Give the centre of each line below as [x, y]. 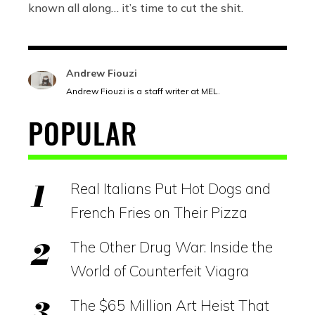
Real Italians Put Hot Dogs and [171, 188]
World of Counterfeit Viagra [160, 270]
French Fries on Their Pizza [159, 212]
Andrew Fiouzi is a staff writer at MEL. [143, 91]
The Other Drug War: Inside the [172, 246]
